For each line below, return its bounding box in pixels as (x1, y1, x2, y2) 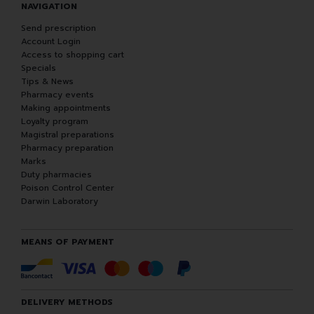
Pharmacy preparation (21, 142, 114, 155)
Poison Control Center (21, 182, 114, 195)
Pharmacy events (21, 88, 94, 102)
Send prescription (21, 22, 96, 35)
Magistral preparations (21, 128, 114, 142)
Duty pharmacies (21, 168, 92, 182)
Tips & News (21, 75, 74, 88)
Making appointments (21, 102, 111, 115)
